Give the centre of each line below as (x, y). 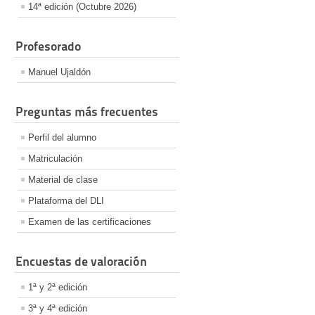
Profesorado (48, 46)
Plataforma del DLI (66, 201)
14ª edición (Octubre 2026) (82, 7)
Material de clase (63, 180)
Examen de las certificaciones (90, 222)
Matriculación (55, 159)
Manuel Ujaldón (59, 72)
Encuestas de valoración (81, 262)
